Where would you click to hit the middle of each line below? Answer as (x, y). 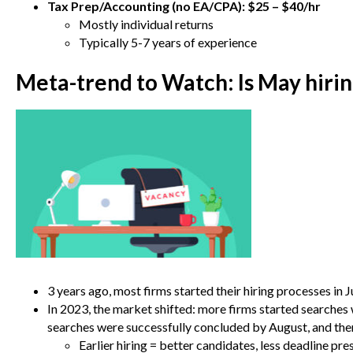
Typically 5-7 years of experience (168, 43)
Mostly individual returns (146, 24)
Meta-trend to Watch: (127, 82)
